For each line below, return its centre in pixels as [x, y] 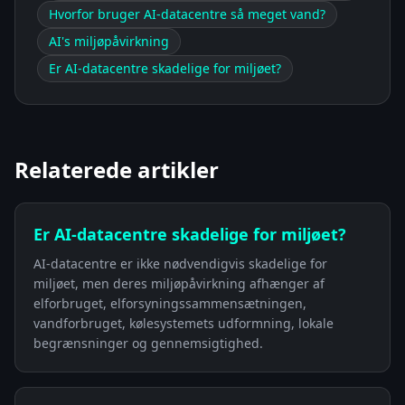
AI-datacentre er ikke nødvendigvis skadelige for [180, 263]
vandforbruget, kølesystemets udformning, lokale [184, 323]
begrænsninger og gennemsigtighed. [148, 343]
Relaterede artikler [117, 169]
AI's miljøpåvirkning [109, 41]
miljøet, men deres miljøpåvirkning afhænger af [179, 283]
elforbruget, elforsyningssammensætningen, [170, 303]
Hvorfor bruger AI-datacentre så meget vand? [187, 14]
